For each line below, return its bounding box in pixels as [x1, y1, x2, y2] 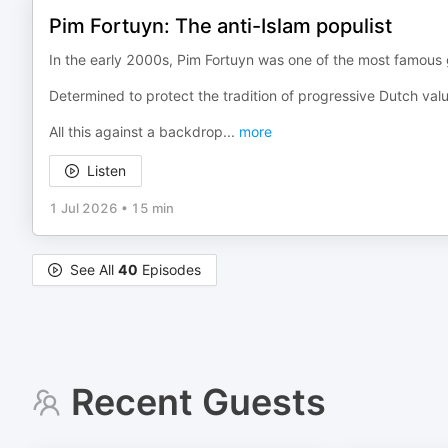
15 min [131, 200, 174, 216]
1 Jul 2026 [49, 200, 118, 216]
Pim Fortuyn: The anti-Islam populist [49, 14, 392, 38]
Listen [87, 162, 126, 179]
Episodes [138, 261, 201, 278]
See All [70, 261, 118, 278]
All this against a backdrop [49, 123, 223, 140]
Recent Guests [70, 380, 326, 424]
